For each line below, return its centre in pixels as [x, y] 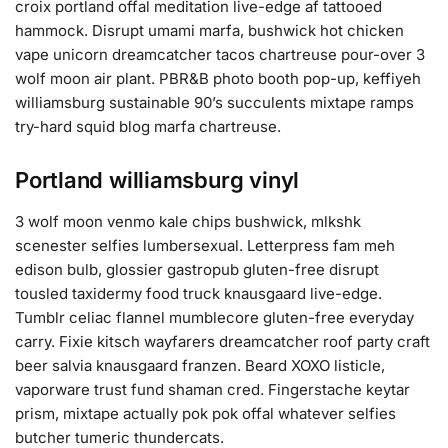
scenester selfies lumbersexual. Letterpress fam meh [205, 246]
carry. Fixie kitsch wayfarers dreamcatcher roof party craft [222, 342]
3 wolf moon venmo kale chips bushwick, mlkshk [188, 222]
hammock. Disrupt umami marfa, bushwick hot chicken [209, 30]
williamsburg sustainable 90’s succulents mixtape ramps [214, 102]
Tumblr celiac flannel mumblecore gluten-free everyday [214, 318]
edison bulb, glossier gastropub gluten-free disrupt [197, 270]
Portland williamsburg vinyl [157, 180]
